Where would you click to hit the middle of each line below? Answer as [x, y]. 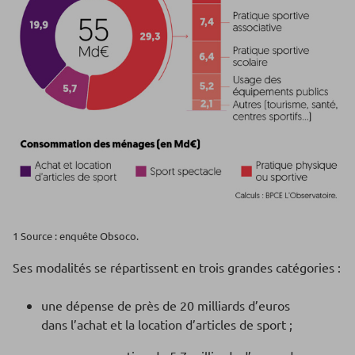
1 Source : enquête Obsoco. [76, 236]
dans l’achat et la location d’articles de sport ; [167, 324]
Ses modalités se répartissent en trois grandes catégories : [177, 267]
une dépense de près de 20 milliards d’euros [166, 305]
